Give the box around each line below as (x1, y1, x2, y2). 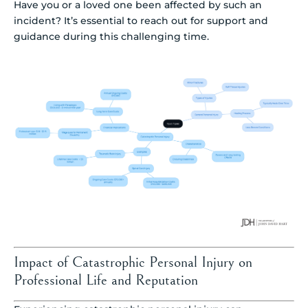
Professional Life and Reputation (14, 272, 198, 289)
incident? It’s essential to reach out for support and (14, 14, 268, 27)
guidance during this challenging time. (14, 30, 209, 43)
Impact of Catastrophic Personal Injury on (14, 254, 252, 272)
